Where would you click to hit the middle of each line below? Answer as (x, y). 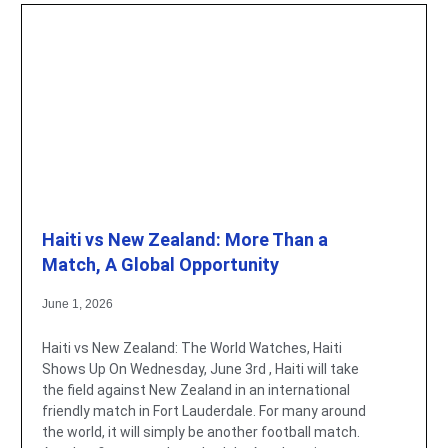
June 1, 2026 (77, 303)
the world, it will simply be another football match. (200, 431)
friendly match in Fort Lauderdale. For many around (203, 410)
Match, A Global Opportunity (160, 264)
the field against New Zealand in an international (195, 389)
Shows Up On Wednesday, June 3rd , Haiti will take (200, 368)
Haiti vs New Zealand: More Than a (184, 239)
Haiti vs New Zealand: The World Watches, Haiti (191, 347)
